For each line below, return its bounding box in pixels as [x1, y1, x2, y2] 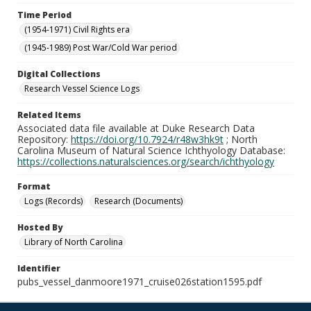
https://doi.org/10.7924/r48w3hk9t [71, 133, 224, 146]
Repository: [17, 133, 71, 146]
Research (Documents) [94, 195, 183, 207]
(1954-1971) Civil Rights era [24, 24, 130, 35]
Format [17, 180, 51, 192]
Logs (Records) [24, 195, 83, 207]
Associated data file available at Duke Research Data [17, 121, 255, 135]
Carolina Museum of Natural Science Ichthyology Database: [17, 144, 285, 157]
